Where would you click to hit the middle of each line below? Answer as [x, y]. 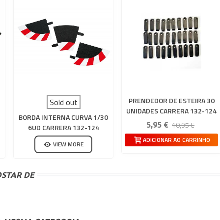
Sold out [63, 102]
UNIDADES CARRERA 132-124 [171, 111]
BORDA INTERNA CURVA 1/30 [63, 117]
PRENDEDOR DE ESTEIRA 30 [171, 100]
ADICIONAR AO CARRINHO [176, 140]
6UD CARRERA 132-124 [63, 127]
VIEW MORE [68, 144]
